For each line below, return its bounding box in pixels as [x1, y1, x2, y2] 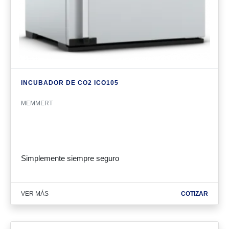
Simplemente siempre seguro [21, 154, 119, 163]
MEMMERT [21, 100, 53, 107]
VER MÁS [21, 190, 49, 197]
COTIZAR [181, 190, 208, 197]
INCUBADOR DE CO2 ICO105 [21, 79, 119, 86]
